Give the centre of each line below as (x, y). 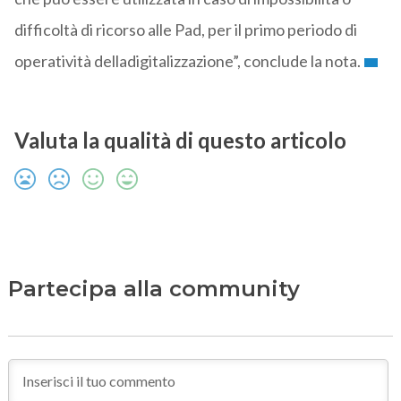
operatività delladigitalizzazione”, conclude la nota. (187, 61)
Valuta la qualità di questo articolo (180, 141)
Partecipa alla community (154, 289)
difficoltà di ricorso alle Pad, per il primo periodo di (185, 30)
